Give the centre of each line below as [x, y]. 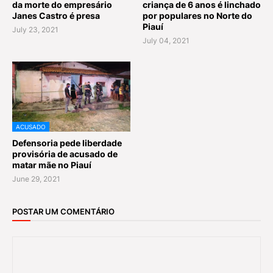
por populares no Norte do [197, 15]
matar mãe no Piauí [52, 165]
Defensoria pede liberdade [67, 143]
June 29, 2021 [36, 179]
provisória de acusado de [65, 154]
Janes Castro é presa [56, 15]
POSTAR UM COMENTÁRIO [63, 212]
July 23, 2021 [35, 29]
